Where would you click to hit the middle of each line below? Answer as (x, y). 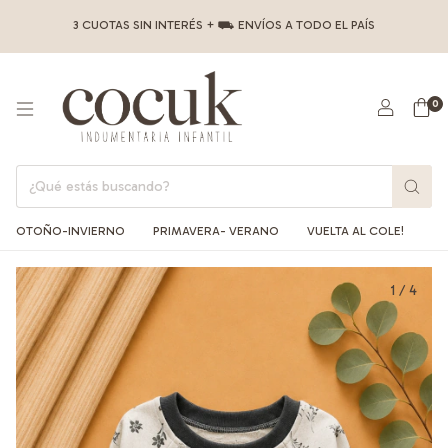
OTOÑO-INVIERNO (70, 231)
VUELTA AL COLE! (355, 231)
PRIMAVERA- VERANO (216, 231)
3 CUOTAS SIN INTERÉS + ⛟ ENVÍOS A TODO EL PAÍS (224, 25)
